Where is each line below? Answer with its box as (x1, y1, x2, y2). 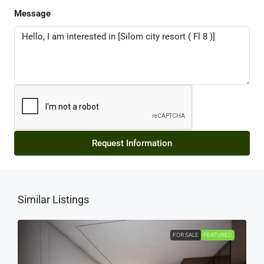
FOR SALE (173, 232, 199, 239)
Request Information (92, 138, 172, 149)
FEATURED (203, 232, 232, 239)
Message (14, 8, 51, 19)
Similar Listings (18, 193, 89, 206)
